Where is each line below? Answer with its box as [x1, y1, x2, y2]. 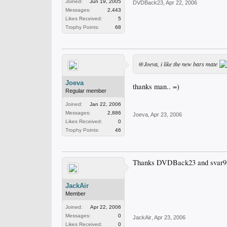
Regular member [65, 88, 106, 94]
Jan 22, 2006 [90, 101, 121, 107]
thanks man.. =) [133, 81, 179, 91]
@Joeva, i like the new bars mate [138, 60, 219, 68]
